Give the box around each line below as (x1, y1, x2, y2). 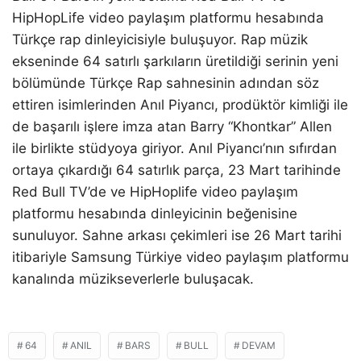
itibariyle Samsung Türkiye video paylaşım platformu (12, 249, 349, 266)
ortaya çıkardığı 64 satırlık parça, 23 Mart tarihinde (12, 162, 341, 179)
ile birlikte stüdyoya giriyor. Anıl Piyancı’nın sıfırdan (12, 140, 337, 157)
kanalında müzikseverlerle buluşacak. (12, 271, 254, 288)
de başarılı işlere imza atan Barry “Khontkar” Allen (12, 118, 332, 135)
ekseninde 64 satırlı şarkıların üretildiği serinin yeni (12, 53, 338, 70)
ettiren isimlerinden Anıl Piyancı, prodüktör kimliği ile (12, 97, 348, 114)
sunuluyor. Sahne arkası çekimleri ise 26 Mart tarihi (12, 227, 342, 244)
